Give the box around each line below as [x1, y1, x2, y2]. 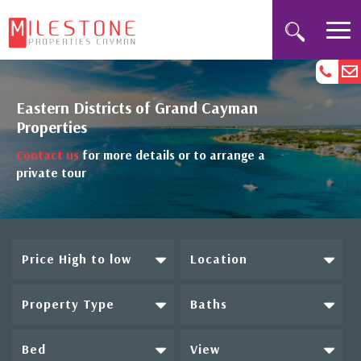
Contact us [16, 146, 79, 163]
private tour [16, 164, 86, 180]
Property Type [22, 295, 114, 312]
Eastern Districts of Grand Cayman [16, 97, 258, 118]
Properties [16, 116, 87, 137]
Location [190, 250, 247, 267]
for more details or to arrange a [79, 146, 265, 163]
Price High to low [22, 250, 131, 267]
